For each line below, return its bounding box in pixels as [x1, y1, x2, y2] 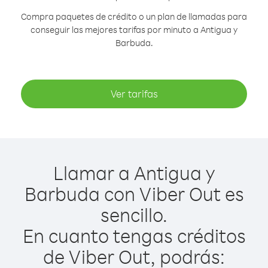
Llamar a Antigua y [53, 160, 215, 185]
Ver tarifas [110, 87, 158, 100]
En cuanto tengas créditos [22, 223, 246, 248]
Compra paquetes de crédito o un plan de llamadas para [21, 11, 247, 22]
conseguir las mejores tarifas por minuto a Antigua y [31, 24, 237, 35]
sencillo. [100, 202, 167, 227]
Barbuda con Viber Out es [24, 181, 244, 206]
